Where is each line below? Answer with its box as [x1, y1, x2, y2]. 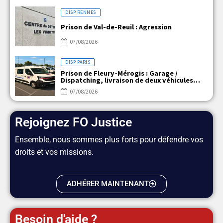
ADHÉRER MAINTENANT [67, 179, 149, 188]
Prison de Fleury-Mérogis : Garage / [61, 68, 178, 78]
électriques [61, 82, 99, 92]
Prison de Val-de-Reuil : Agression [61, 22, 172, 31]
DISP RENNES [65, 8, 96, 15]
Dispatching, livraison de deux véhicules [61, 75, 193, 85]
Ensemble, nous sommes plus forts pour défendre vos [15, 134, 203, 144]
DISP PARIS [65, 58, 90, 65]
